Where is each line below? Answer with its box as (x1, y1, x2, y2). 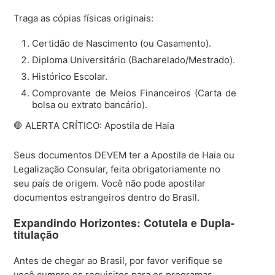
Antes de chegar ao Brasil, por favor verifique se (14, 255, 223, 267)
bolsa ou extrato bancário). (32, 98, 148, 110)
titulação (14, 226, 60, 242)
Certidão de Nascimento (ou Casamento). (32, 37, 212, 49)
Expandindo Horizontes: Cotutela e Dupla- (14, 214, 235, 230)
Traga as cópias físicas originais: (14, 12, 154, 24)
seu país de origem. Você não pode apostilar (14, 177, 206, 189)
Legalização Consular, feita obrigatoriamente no (14, 163, 221, 175)
